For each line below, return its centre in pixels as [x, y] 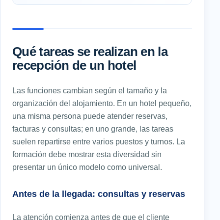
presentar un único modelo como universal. [87, 167]
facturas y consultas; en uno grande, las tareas [93, 128]
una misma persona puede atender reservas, [90, 116]
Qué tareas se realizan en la [90, 51]
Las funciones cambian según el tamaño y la [90, 90]
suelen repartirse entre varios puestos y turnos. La [99, 141]
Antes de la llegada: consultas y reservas [99, 193]
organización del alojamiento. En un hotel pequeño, [102, 103]
